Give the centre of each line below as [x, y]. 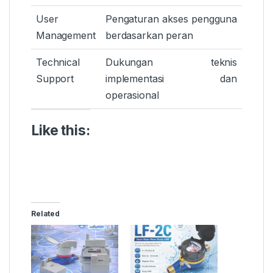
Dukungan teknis [171, 62]
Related [46, 214]
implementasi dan [171, 79]
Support [55, 79]
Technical [58, 62]
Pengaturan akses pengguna [171, 19]
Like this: [61, 131]
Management [66, 36]
